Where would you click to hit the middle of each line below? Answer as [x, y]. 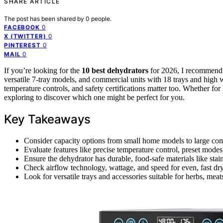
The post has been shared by [45, 18]
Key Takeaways [48, 119]
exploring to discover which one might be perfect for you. [94, 97]
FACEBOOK [22, 27]
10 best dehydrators [115, 70]
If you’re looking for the [43, 70]
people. [101, 18]
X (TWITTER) [25, 36]
